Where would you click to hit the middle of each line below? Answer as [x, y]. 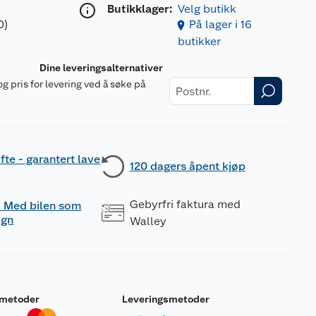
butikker [199, 41]
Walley [148, 221]
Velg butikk [207, 9]
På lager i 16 [220, 24]
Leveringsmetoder [165, 299]
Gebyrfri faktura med [185, 204]
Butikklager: [139, 9]
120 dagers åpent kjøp [187, 166]
